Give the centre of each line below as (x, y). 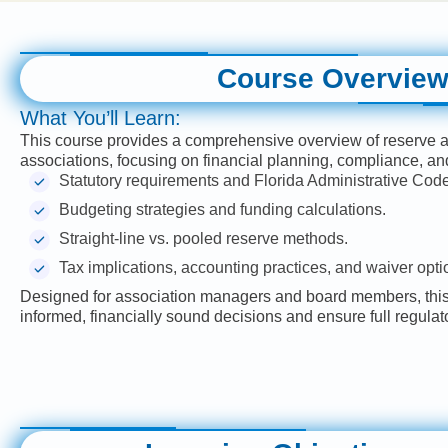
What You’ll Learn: (100, 117)
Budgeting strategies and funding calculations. (223, 209)
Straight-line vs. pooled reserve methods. (204, 238)
